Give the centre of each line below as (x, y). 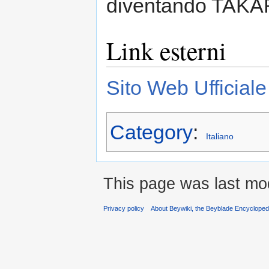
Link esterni (166, 50)
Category (151, 132)
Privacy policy (124, 209)
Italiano (219, 136)
